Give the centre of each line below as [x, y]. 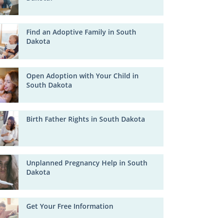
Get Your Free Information [70, 206]
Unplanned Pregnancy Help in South [87, 163]
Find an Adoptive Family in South [82, 32]
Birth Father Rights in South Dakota [86, 119]
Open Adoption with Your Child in [83, 75]
